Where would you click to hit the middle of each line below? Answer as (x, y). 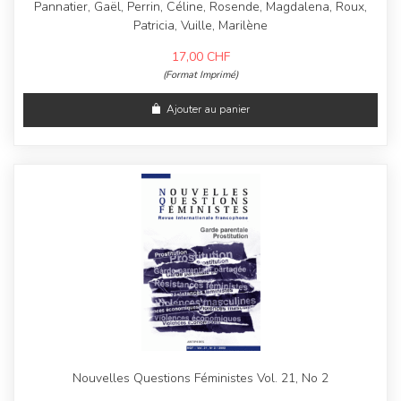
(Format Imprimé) (200, 75)
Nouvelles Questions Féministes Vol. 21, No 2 (200, 379)
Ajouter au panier (208, 110)
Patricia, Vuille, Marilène (200, 26)
